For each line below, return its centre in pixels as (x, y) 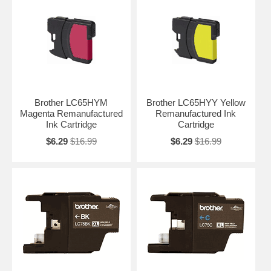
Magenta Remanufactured (71, 113)
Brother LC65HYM (71, 102)
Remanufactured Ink (196, 113)
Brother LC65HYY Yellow (196, 102)
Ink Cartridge (71, 124)
